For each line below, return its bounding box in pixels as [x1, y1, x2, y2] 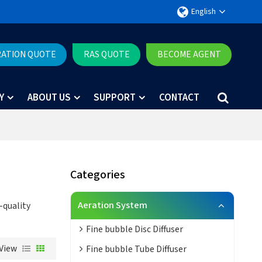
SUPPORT [94, 90, 136, 105]
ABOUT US [27, 90, 71, 105]
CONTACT [159, 90, 200, 105]
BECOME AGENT [157, 47, 221, 61]
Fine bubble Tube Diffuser [85, 242, 187, 256]
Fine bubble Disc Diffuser [85, 222, 183, 236]
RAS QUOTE [83, 47, 130, 61]
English [191, 6, 216, 18]
